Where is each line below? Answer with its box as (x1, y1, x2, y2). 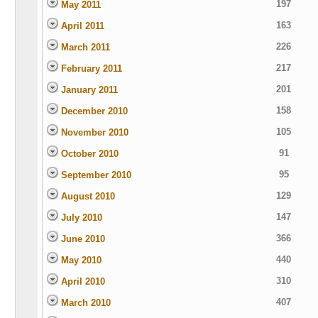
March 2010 (57, 297, 111, 308)
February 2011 (57, 63, 122, 74)
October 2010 (57, 148, 119, 159)
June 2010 (57, 234, 105, 244)
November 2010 (57, 127, 128, 138)
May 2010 (57, 255, 102, 265)
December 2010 (57, 106, 128, 116)
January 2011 (57, 84, 118, 95)
